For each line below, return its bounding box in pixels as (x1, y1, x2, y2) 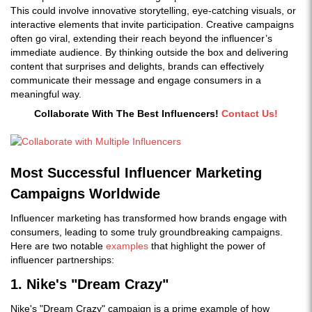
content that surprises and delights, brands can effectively (10, 61, 264, 72)
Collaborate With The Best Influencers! (34, 108, 221, 119)
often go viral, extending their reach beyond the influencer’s (10, 33, 272, 44)
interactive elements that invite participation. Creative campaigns (10, 19, 294, 30)
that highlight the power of (148, 240, 265, 251)
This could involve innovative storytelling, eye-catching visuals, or (10, 5, 296, 16)
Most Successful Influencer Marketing (10, 165, 262, 180)
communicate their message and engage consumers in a (10, 75, 261, 86)
